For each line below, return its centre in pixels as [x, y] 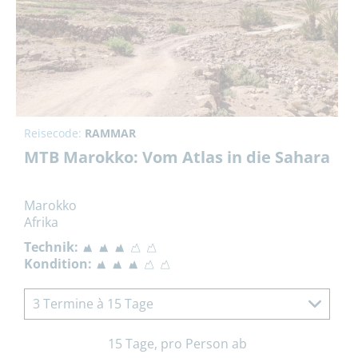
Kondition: [58, 263]
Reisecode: [54, 133]
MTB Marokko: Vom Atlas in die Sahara [177, 157]
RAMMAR [110, 133]
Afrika [41, 222]
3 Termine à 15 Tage [93, 303]
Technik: [51, 247]
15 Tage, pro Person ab [177, 343]
